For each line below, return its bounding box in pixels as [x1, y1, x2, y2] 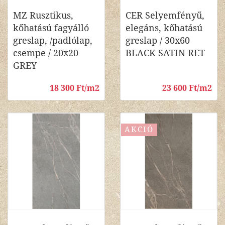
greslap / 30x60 [126, 35, 190, 46]
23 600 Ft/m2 [162, 83, 212, 93]
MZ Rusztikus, [13, 10, 73, 21]
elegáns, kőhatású [126, 23, 202, 33]
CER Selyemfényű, [126, 10, 204, 21]
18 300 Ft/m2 [50, 83, 99, 93]
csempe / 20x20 [13, 48, 78, 58]
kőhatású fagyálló [13, 23, 89, 33]
